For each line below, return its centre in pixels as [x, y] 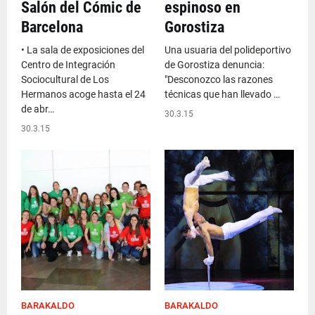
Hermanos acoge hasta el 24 [83, 94]
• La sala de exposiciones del [83, 50]
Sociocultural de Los [65, 79]
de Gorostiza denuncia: [214, 65]
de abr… [38, 109]
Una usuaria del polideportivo [228, 50]
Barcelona [52, 27]
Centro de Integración [68, 65]
